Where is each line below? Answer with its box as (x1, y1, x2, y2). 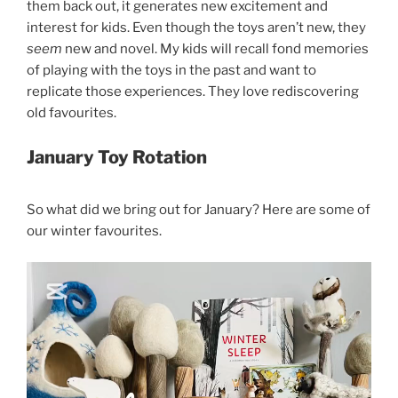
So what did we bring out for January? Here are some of (27, 202, 370, 219)
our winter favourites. (27, 223, 162, 240)
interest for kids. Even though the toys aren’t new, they (27, 19, 366, 36)
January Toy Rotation (27, 147, 207, 169)
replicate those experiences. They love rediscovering (27, 83, 359, 99)
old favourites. (27, 104, 116, 121)
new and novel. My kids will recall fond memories (62, 40, 369, 57)
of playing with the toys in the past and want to (27, 61, 316, 78)
